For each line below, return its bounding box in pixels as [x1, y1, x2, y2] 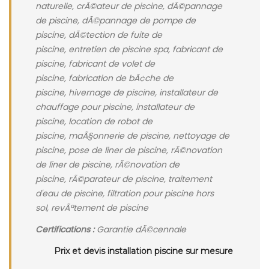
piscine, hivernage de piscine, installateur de [35, 86, 218, 98]
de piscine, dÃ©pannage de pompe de [35, 14, 196, 26]
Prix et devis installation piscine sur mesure [54, 246, 233, 256]
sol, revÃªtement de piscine [35, 202, 148, 214]
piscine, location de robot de [35, 115, 153, 127]
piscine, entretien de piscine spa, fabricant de [35, 43, 223, 55]
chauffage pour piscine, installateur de [35, 101, 195, 113]
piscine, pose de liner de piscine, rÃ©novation [35, 144, 222, 156]
